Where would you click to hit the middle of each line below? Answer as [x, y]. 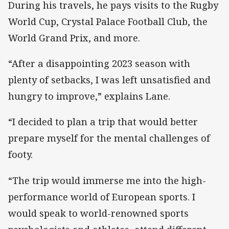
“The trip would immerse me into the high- [107, 180]
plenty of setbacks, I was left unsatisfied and [109, 80]
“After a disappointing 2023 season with [99, 64]
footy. [20, 155]
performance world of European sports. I [102, 197]
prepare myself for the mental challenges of [109, 138]
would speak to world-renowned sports [98, 213]
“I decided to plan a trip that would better [103, 122]
